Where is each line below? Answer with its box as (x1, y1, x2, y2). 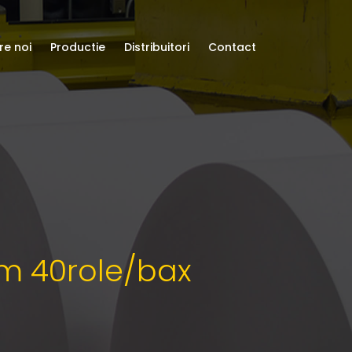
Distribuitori (124, 39, 189, 55)
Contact (208, 39, 256, 55)
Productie (50, 39, 105, 55)
